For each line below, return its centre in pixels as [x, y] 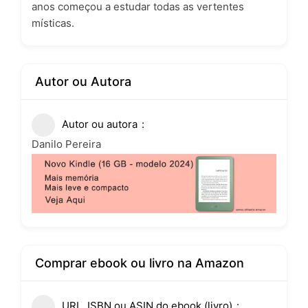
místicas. [53, 23]
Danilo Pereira [66, 144]
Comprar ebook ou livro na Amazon [140, 263]
